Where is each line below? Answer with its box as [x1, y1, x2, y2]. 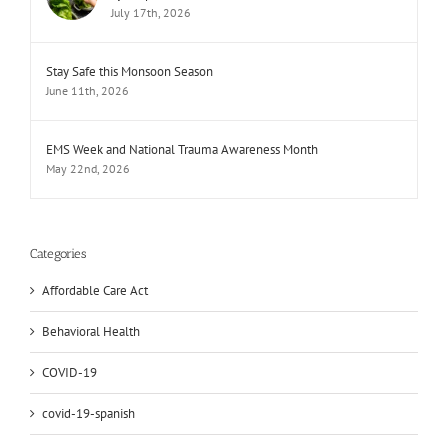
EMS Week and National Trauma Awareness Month [46, 140, 318, 158]
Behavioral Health [42, 322, 140, 340]
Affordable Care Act [42, 281, 148, 299]
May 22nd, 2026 [46, 160, 130, 176]
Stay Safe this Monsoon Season [46, 62, 213, 80]
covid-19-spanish [42, 404, 135, 422]
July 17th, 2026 [111, 4, 191, 20]
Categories [30, 245, 86, 261]
